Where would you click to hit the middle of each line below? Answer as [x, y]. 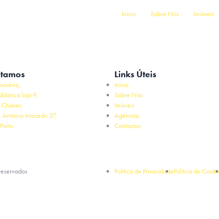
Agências [127, 115]
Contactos [128, 126]
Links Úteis [135, 74]
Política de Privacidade [144, 171]
